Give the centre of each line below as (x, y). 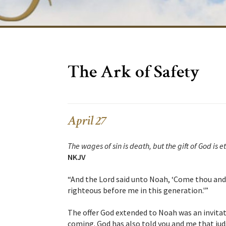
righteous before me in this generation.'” (138, 190)
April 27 (87, 122)
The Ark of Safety (133, 74)
